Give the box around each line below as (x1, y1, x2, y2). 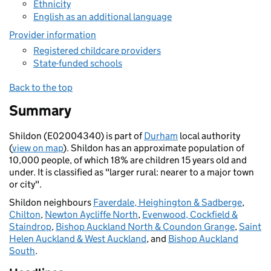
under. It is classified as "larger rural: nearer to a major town (9, 166, 254, 178)
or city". (9, 178, 42, 190)
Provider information (9, 29, 96, 41)
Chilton (9, 209, 41, 220)
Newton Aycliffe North (45, 209, 138, 220)
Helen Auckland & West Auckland (9, 233, 146, 244)
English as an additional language (33, 11, 172, 22)
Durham (144, 130, 178, 142)
